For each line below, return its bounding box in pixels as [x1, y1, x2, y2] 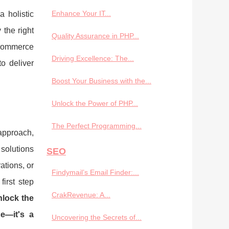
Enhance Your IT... [52, 9, 111, 17]
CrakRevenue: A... [52, 191, 110, 199]
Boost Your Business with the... [52, 77, 151, 85]
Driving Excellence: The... [52, 54, 134, 62]
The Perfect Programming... [52, 122, 142, 130]
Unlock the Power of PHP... [52, 99, 138, 107]
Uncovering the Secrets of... [52, 213, 142, 221]
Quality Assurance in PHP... [52, 32, 139, 40]
